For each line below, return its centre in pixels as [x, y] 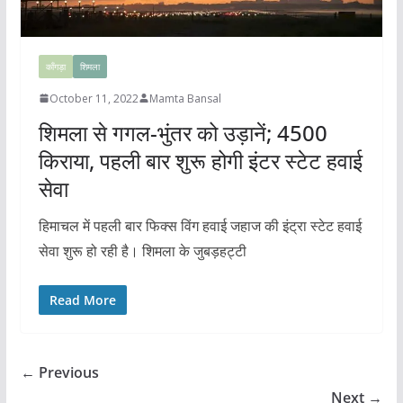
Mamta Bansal [185, 98]
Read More [82, 300]
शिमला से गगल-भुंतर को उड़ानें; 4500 [183, 132]
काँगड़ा [55, 66]
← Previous [59, 372]
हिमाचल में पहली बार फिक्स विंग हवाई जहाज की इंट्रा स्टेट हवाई [200, 225]
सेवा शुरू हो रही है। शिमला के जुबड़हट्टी [142, 251]
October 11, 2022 [94, 98]
